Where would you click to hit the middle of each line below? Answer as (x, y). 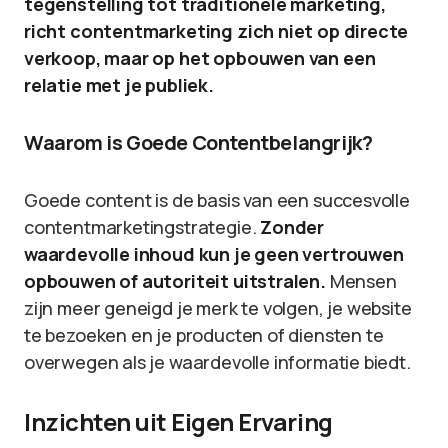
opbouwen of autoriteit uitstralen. (175, 281)
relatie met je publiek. (119, 85)
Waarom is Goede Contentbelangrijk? (198, 142)
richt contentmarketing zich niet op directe (216, 31)
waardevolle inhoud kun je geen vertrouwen (214, 254)
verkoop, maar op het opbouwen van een (200, 58)
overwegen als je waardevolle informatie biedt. (217, 362)
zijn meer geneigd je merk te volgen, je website (218, 308)
